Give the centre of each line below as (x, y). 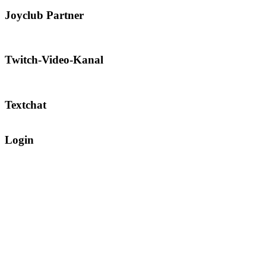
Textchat (26, 104)
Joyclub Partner (44, 15)
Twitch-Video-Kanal (54, 60)
